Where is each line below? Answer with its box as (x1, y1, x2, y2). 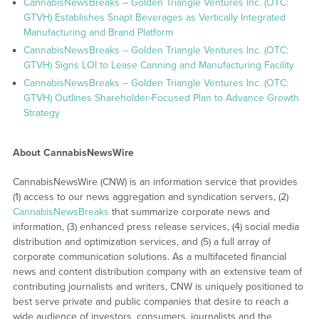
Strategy (23, 106, 60, 119)
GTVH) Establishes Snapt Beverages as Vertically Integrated (23, 11, 286, 23)
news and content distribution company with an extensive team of (12, 265, 302, 278)
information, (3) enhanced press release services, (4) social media (12, 220, 299, 233)
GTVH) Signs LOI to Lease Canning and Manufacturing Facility (23, 58, 294, 71)
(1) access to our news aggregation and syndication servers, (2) (12, 190, 288, 203)
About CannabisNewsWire (12, 146, 134, 159)
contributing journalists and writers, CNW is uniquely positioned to (12, 280, 303, 293)
